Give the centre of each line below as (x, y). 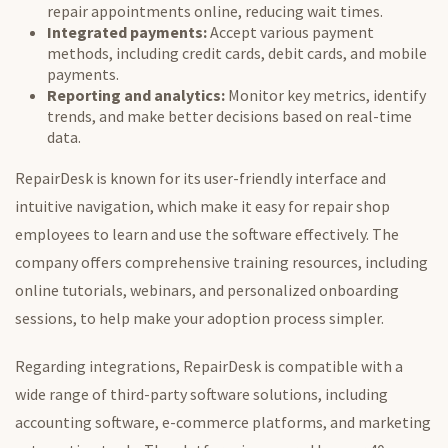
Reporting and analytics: (136, 95)
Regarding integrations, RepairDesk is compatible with (205, 366)
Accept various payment (292, 32)
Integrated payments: (128, 32)
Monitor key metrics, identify (325, 95)
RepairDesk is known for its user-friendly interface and (200, 178)
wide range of (61, 394)
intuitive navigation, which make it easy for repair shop (202, 206)
